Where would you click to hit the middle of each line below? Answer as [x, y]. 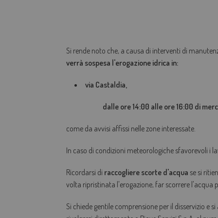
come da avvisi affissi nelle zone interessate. [131, 129]
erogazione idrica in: [146, 63]
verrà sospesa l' [91, 63]
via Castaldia [106, 85]
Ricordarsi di [85, 173]
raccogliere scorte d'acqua [146, 173]
